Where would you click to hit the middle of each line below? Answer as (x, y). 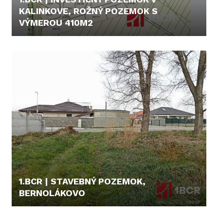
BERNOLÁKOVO (52, 193)
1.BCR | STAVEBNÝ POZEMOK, (82, 181)
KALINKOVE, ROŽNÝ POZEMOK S (88, 11)
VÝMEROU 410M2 (56, 23)
